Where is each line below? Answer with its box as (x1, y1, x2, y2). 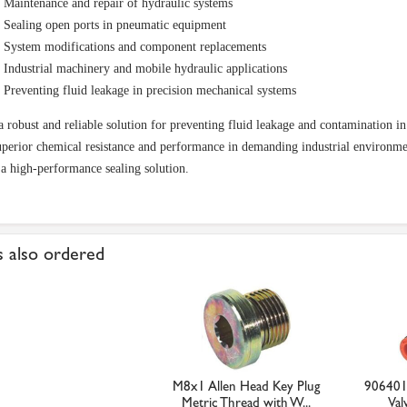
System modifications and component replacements (4, 40, 266, 54)
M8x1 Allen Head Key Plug (172, 378, 320, 394)
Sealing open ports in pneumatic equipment (4, 18, 226, 32)
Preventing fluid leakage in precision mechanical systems (4, 84, 296, 97)
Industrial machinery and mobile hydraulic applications (4, 62, 287, 75)
